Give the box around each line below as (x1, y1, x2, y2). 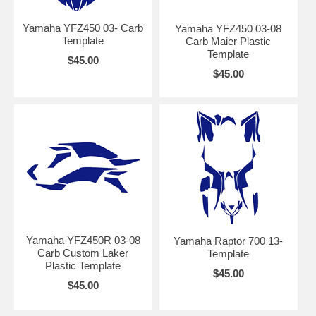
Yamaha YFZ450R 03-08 (25, 234, 140, 247)
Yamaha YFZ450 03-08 (175, 23, 282, 35)
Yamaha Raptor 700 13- (174, 235, 284, 248)
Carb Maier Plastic (186, 35, 272, 48)
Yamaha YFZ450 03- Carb (23, 22, 144, 35)
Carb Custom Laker (37, 247, 129, 260)
